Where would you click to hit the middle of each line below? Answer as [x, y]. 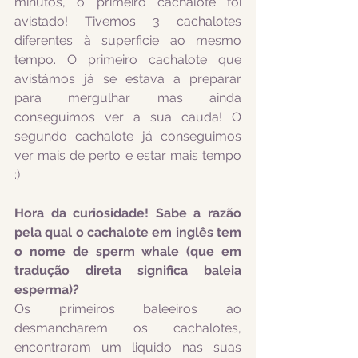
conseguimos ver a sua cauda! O [128, 117]
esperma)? [47, 290]
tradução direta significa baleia [128, 270]
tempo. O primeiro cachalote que [128, 60]
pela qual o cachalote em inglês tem [128, 232]
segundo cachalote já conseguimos [128, 136]
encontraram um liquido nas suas [128, 347]
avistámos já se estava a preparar [128, 79]
